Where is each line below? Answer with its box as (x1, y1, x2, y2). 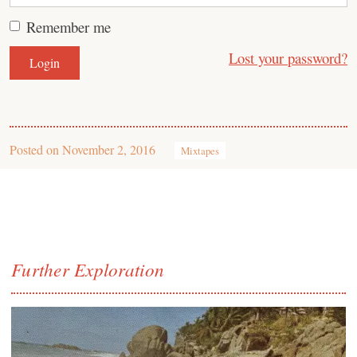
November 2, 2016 (62, 141, 155, 158)
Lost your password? (229, 48, 347, 68)
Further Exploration (11, 257, 165, 281)
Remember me (26, 17, 111, 37)
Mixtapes (181, 143, 219, 158)
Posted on (10, 141, 62, 158)
